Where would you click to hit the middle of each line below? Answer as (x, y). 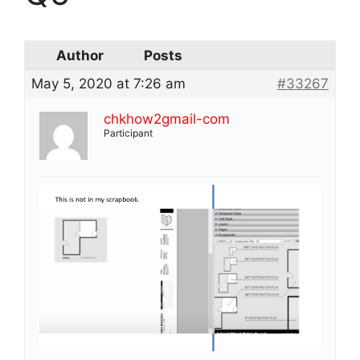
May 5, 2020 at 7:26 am (108, 83)
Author (80, 55)
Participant (128, 133)
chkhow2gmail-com (167, 119)
